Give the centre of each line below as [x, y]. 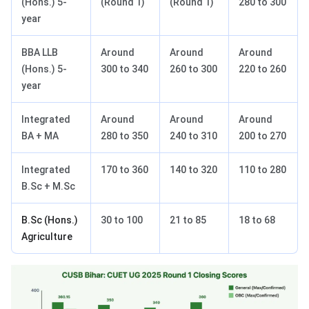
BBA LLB [40, 53]
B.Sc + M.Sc [48, 187]
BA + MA [40, 136]
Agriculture [47, 237]
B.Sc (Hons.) [50, 220]
